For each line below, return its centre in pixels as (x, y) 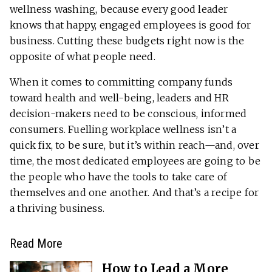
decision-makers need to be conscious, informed (128, 114)
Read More (36, 244)
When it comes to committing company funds (121, 82)
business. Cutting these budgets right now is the (127, 41)
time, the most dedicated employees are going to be (135, 161)
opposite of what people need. (84, 57)
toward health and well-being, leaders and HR (119, 98)
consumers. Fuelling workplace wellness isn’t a (123, 130)
